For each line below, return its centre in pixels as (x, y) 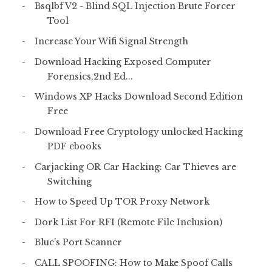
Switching (69, 181)
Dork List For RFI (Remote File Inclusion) (128, 222)
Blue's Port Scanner (78, 243)
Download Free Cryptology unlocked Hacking (138, 131)
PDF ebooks (74, 146)
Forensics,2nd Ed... (90, 76)
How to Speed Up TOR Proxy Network (122, 202)
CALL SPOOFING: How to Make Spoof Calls (133, 263)
